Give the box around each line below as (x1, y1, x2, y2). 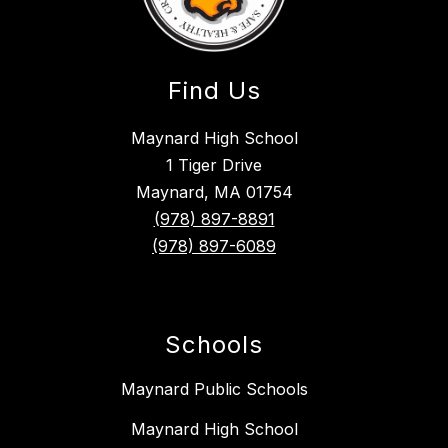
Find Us (167, 76, 261, 106)
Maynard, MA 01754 (135, 182, 293, 203)
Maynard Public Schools (120, 379, 308, 400)
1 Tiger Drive (166, 155, 262, 176)
